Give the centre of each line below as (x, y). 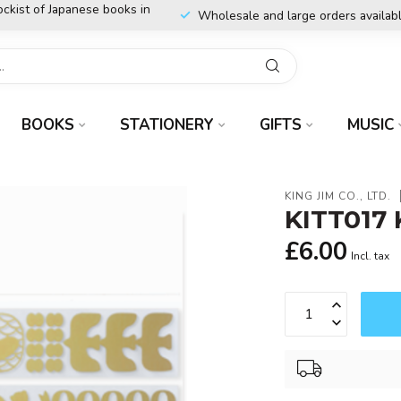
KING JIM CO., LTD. (338, 196)
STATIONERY (167, 125)
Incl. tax (371, 256)
